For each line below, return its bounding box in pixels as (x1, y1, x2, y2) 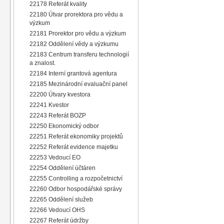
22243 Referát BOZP (29, 111, 86, 119)
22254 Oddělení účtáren (29, 164, 96, 171)
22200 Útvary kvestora (29, 90, 91, 98)
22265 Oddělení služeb (29, 195, 93, 203)
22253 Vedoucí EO (29, 153, 81, 161)
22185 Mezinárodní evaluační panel (29, 80, 128, 87)
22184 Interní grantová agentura (29, 69, 117, 77)
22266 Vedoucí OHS (29, 206, 85, 213)
